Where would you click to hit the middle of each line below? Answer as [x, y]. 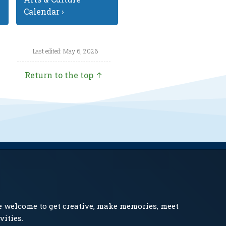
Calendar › [44, 12]
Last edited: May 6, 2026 [65, 51]
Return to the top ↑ [64, 75]
